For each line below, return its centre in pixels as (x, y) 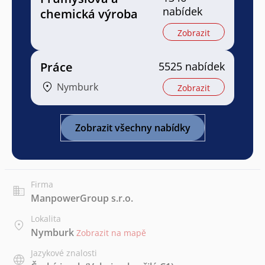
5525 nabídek (192, 66)
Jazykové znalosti (64, 253)
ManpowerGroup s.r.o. (82, 198)
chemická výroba (89, 14)
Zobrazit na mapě (111, 232)
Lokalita (46, 218)
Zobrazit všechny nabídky (132, 127)
